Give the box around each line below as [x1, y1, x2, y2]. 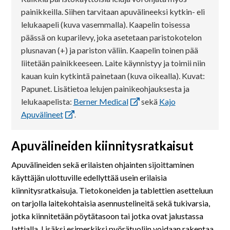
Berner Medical [73, 96, 128, 106]
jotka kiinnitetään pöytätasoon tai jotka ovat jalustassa [11, 210, 204, 221]
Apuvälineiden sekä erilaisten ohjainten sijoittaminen [11, 159, 195, 169]
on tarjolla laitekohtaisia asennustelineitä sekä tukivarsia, [11, 198, 210, 208]
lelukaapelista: [21, 96, 73, 106]
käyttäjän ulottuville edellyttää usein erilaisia [11, 172, 167, 182]
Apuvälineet [21, 109, 63, 119]
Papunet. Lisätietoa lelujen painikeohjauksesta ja [21, 83, 189, 93]
